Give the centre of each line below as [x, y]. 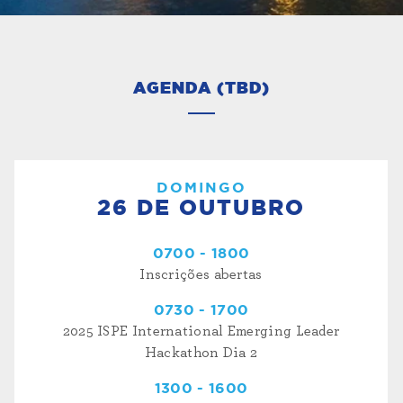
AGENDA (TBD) [201, 90]
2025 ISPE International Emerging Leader [201, 331]
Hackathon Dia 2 [201, 352]
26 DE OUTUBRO [201, 208]
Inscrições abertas [201, 274]
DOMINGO [201, 188]
